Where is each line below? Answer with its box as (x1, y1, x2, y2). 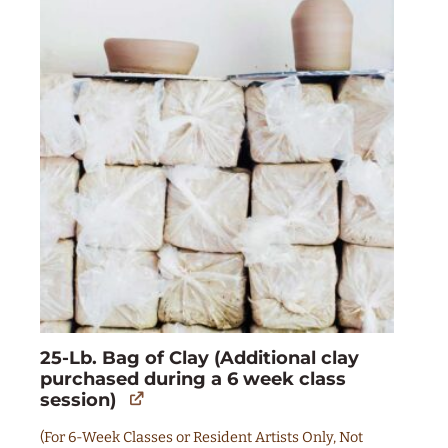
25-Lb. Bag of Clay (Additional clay (40, 346, 359, 369)
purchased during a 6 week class (40, 367, 346, 390)
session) (40, 388, 116, 411)
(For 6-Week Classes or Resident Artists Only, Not (40, 428, 363, 446)
